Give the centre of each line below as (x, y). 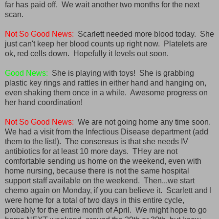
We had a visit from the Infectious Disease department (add (107, 131)
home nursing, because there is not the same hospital (97, 171)
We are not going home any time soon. (143, 122)
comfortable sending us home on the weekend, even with (103, 161)
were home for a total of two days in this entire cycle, (95, 200)
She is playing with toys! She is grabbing (121, 73)
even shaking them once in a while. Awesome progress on (106, 92)
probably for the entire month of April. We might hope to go (106, 210)
